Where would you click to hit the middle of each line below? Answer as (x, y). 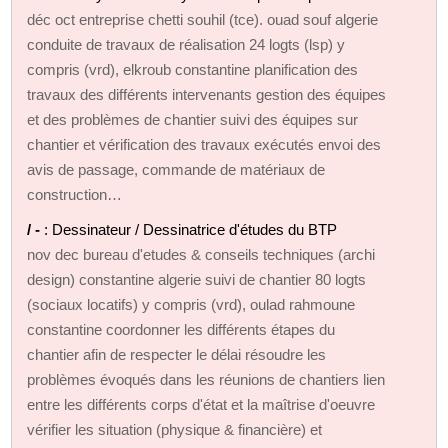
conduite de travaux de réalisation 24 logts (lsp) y (186, 44)
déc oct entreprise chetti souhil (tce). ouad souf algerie (203, 19)
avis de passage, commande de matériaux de (176, 169)
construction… (75, 194)
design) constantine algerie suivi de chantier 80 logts (197, 279)
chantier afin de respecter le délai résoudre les (177, 354)
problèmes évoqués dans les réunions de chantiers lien (206, 379)
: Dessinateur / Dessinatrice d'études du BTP (191, 229)
